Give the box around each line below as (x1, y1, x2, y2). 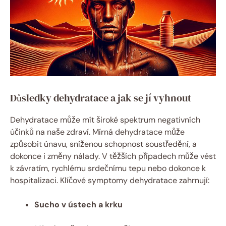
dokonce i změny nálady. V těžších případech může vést (10, 150, 216, 161)
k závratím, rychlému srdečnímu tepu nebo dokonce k (10, 162, 206, 174)
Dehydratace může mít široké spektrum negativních (10, 114, 200, 125)
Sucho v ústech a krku (34, 199, 123, 210)
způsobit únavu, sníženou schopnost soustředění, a (10, 138, 197, 149)
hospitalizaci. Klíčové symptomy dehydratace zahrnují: (10, 175, 209, 186)
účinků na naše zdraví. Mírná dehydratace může (10, 126, 185, 137)
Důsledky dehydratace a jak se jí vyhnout (10, 90, 191, 105)
